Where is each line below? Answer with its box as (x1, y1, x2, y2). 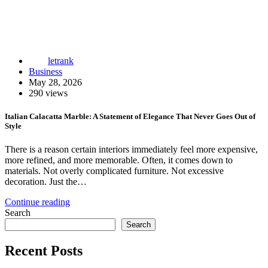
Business (29, 66, 62, 77)
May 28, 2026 (29, 77, 82, 87)
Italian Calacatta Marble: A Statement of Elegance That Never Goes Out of (5, 112, 255, 121)
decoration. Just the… (5, 176, 87, 187)
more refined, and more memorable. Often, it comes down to (5, 155, 233, 166)
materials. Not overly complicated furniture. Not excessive (5, 166, 224, 176)
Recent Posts (5, 243, 83, 259)
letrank (48, 55, 74, 66)
